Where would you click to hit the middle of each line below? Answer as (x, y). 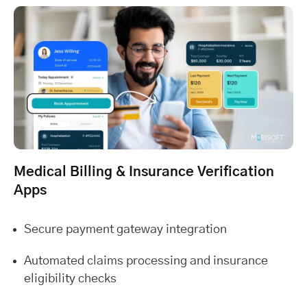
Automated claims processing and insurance (146, 261)
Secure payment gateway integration (125, 229)
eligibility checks (70, 279)
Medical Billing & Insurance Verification (144, 172)
